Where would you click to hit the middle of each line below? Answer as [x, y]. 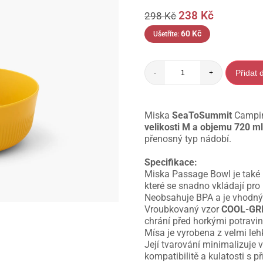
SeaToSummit [202, 116]
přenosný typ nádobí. [188, 139]
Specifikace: [171, 163]
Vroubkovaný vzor [183, 210]
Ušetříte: [167, 34]
